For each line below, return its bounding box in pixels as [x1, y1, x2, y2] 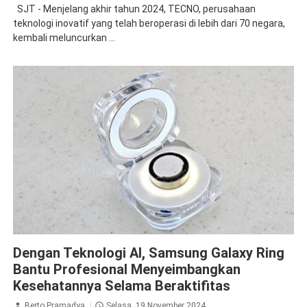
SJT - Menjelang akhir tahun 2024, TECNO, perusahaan [12, 3, 256, 14]
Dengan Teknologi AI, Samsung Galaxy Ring [12, 244, 284, 261]
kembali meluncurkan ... [12, 32, 115, 43]
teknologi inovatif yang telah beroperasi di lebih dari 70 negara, [12, 17, 285, 29]
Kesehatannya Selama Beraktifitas [12, 277, 230, 294]
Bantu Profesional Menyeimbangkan [12, 260, 241, 278]
